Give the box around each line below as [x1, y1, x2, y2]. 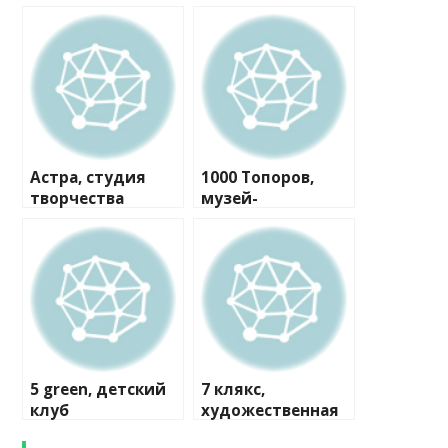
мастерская [201, 209, 297, 231]
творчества [30, 188, 125, 210]
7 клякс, [201, 379, 266, 401]
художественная [201, 400, 340, 422]
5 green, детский [30, 379, 167, 401]
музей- [201, 188, 259, 210]
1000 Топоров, [201, 167, 315, 189]
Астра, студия [30, 167, 147, 189]
